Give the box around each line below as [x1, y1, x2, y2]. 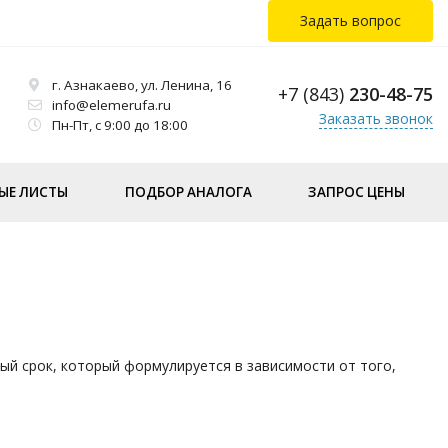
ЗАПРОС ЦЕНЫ [307, 182, 405, 201]
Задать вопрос [300, 11, 401, 30]
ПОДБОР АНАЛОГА [124, 182, 252, 201]
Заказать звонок [319, 108, 433, 128]
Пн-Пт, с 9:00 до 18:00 [51, 115, 188, 134]
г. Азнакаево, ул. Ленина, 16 [51, 75, 232, 94]
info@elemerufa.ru [51, 95, 171, 114]
